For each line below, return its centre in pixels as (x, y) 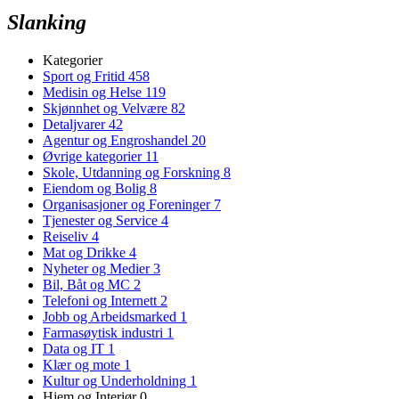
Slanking (47, 22)
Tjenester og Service (102, 220)
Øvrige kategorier (94, 156)
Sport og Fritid (85, 76)
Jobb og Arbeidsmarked (111, 316)
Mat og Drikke (86, 252)
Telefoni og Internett (102, 300)
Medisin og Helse (94, 92)
